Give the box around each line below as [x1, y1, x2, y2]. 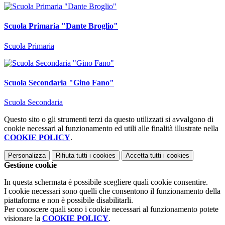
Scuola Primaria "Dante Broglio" [4, 22, 118, 31]
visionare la [4, 214, 42, 223]
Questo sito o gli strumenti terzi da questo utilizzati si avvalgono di [4, 115, 213, 124]
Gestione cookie [4, 161, 57, 170]
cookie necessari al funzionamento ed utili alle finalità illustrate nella [4, 124, 218, 133]
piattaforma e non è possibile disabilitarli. [4, 196, 133, 205]
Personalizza [8, 152, 46, 160]
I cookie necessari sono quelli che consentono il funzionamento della [4, 187, 220, 196]
